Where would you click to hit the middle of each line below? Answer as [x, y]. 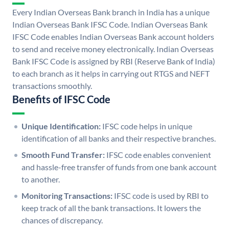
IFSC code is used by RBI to [161, 196]
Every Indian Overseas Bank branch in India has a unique [111, 12]
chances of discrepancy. [62, 220]
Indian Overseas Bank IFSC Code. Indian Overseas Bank [110, 25]
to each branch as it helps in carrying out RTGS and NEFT [111, 74]
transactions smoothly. [52, 86]
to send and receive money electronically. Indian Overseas [113, 49]
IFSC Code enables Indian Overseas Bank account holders [113, 37]
